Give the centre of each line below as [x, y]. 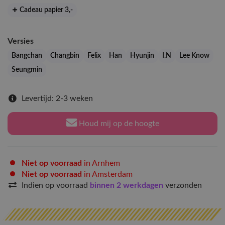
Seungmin [27, 70]
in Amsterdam [107, 174]
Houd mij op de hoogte [118, 124]
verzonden [184, 185]
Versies [21, 41]
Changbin [65, 56]
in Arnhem [101, 163]
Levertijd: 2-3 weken [57, 98]
